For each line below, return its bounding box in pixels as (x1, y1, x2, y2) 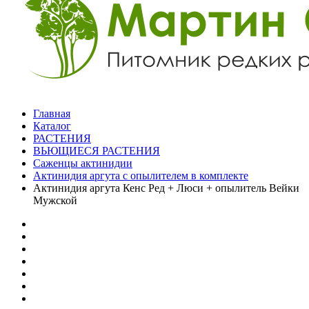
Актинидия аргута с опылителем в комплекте (33, 170, 248, 181)
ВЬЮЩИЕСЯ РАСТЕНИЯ (33, 145, 160, 157)
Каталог (33, 120, 71, 132)
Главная (33, 108, 70, 119)
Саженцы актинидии (33, 157, 132, 169)
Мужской (33, 195, 77, 206)
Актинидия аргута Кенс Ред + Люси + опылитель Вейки (33, 182, 299, 194)
